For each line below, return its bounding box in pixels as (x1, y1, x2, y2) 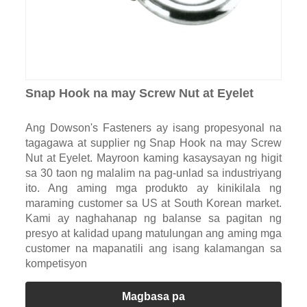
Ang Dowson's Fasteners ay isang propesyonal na (25, 122, 282, 134)
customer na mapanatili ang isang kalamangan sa (25, 243, 282, 255)
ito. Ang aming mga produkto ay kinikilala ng (25, 182, 282, 195)
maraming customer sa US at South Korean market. (25, 197, 282, 210)
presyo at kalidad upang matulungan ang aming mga (25, 228, 282, 240)
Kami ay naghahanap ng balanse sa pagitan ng (25, 212, 282, 225)
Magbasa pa (121, 291, 185, 303)
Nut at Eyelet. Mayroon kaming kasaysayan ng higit (25, 152, 282, 164)
